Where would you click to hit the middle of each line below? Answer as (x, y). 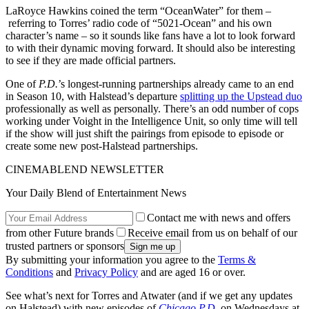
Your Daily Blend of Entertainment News (96, 193)
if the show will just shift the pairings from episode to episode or (144, 134)
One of (22, 84)
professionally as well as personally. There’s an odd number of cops (152, 109)
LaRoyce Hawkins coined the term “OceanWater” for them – (138, 11)
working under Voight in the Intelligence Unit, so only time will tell (151, 121)
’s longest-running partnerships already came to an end (176, 84)
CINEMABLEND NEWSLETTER (85, 170)
